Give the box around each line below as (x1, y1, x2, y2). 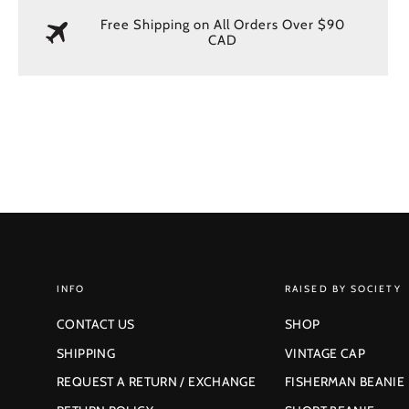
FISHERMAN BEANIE (285, 374, 404, 390)
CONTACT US (57, 316, 135, 331)
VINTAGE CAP (285, 345, 366, 361)
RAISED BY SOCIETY (285, 282, 402, 295)
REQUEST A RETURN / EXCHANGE (57, 374, 257, 390)
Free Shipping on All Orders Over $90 (100, 16, 346, 33)
